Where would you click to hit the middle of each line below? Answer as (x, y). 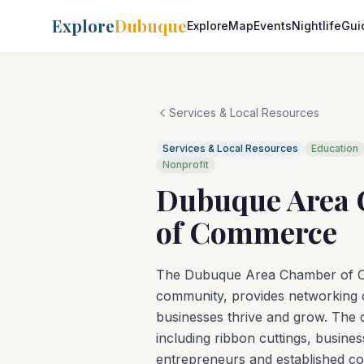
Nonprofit (186, 165)
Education (335, 148)
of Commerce (247, 232)
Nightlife (316, 26)
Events (273, 26)
